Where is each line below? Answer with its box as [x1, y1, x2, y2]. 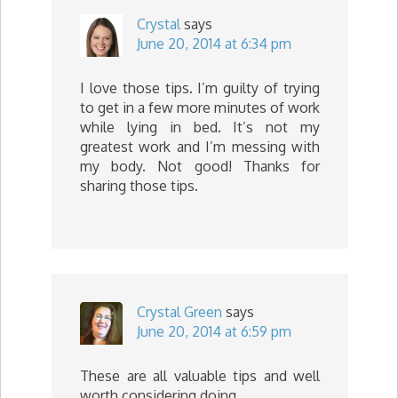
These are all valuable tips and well [80, 367, 320, 385]
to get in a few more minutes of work [80, 99, 320, 116]
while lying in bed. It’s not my [80, 118, 320, 136]
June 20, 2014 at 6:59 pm [137, 322, 291, 340]
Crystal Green [137, 303, 222, 321]
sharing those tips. [80, 177, 198, 195]
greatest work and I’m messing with [80, 138, 320, 155]
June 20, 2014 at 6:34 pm [137, 35, 291, 52]
